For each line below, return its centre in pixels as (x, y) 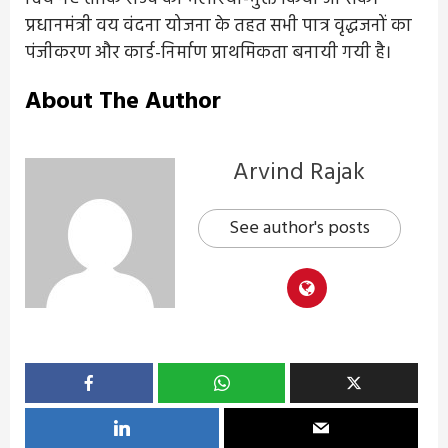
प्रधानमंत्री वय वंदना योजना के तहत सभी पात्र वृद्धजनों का (218, 27)
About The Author (123, 102)
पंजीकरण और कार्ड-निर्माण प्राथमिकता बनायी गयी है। (208, 54)
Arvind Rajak (299, 173)
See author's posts (299, 229)
